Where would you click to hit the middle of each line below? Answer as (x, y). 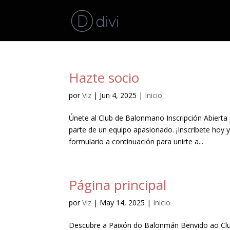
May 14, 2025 (122, 203)
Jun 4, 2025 (118, 95)
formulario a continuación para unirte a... (136, 141)
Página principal (118, 185)
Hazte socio (104, 78)
